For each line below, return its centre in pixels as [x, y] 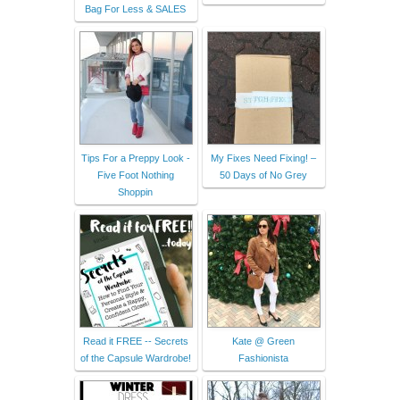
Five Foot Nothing [135, 175]
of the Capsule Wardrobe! [135, 358]
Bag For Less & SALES [135, 8]
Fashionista [263, 358]
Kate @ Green [263, 341]
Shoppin [135, 192]
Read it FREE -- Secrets [135, 341]
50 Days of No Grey [263, 175]
